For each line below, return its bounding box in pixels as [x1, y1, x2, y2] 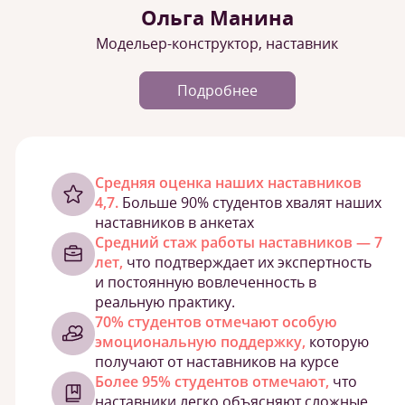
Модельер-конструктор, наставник [96, 33, 338, 54]
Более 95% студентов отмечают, [95, 372, 329, 392]
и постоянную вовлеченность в [95, 272, 316, 293]
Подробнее [176, 80, 258, 101]
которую [306, 332, 369, 353]
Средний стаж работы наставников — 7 [95, 232, 382, 253]
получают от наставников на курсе [95, 352, 339, 372]
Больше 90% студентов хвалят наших [118, 193, 381, 213]
